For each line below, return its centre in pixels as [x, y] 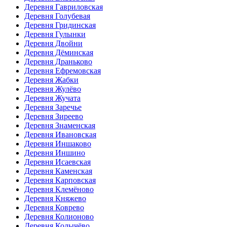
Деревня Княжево [55, 198]
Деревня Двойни [53, 43]
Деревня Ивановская [60, 134]
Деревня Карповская [60, 180]
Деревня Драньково [58, 61]
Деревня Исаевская [58, 162]
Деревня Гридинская [60, 25]
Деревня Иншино [55, 153]
